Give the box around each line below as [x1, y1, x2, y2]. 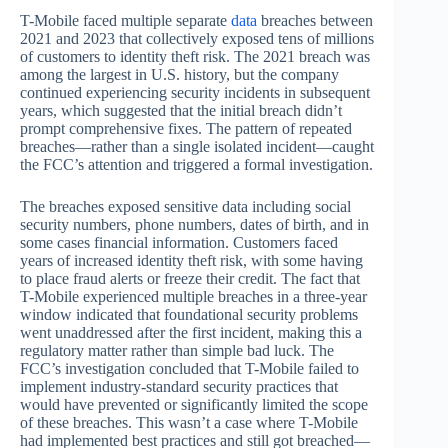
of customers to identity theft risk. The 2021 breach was [20, 48, 370, 66]
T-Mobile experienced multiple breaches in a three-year [20, 288, 367, 306]
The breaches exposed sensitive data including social [20, 198, 351, 216]
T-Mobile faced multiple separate [20, 12, 231, 30]
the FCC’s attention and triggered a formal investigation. [20, 156, 373, 174]
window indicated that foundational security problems [20, 306, 358, 324]
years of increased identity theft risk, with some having [20, 252, 363, 270]
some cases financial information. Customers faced [20, 234, 338, 252]
